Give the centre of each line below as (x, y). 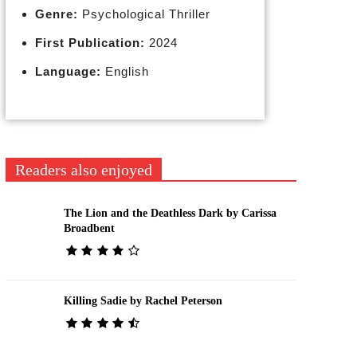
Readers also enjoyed (83, 170)
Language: (68, 71)
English (125, 71)
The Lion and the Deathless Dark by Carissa (170, 213)
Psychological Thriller (144, 14)
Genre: (56, 14)
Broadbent (89, 228)
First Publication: (90, 43)
